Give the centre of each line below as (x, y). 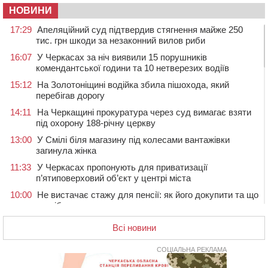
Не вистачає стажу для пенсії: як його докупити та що (148, 194)
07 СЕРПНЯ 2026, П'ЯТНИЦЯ (71, 249)
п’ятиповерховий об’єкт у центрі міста (113, 178)
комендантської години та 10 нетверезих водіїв (133, 68)
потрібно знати (66, 205)
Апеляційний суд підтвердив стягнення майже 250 (140, 29)
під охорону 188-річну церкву (96, 123)
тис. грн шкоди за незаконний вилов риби (121, 40)
